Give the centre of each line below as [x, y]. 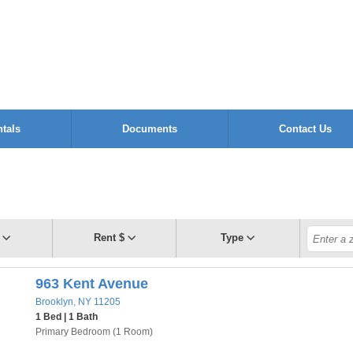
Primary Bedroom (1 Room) [94, 332]
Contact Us [306, 129]
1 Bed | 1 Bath [67, 317]
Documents [150, 129]
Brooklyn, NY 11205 [78, 302]
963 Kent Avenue [92, 284]
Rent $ [109, 238]
